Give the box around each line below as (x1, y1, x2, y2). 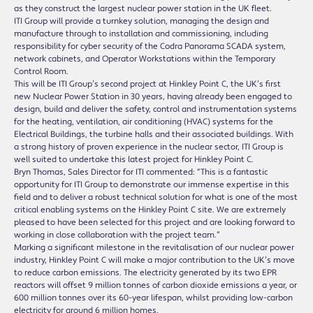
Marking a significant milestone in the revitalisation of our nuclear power (14, 242, 294, 253)
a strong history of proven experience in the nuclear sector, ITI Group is (14, 141, 284, 152)
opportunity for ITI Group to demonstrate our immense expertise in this (14, 179, 289, 190)
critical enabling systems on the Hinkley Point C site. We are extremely (14, 204, 286, 215)
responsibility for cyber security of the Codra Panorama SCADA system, (14, 41, 286, 52)
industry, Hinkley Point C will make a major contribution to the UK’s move (14, 254, 295, 265)
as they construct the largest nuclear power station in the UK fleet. (14, 3, 272, 14)
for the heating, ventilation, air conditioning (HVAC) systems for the (14, 116, 273, 127)
